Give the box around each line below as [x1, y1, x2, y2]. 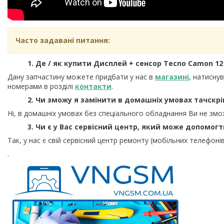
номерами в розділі [7, 81, 75, 91]
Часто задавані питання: [15, 35, 110, 45]
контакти [75, 81, 111, 91]
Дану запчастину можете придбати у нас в [7, 72, 155, 82]
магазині [155, 72, 189, 82]
